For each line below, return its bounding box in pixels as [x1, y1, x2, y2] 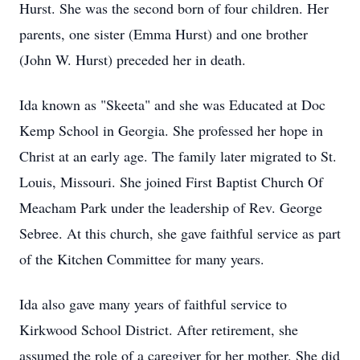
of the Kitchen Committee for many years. [19, 249, 264, 268]
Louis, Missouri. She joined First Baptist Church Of [19, 172, 323, 191]
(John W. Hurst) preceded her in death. [19, 50, 246, 69]
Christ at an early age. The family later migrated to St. [19, 146, 337, 166]
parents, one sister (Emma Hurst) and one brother [19, 24, 308, 43]
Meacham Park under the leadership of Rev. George [19, 198, 322, 217]
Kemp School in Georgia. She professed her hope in [19, 121, 323, 140]
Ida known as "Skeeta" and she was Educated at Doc [19, 95, 325, 114]
